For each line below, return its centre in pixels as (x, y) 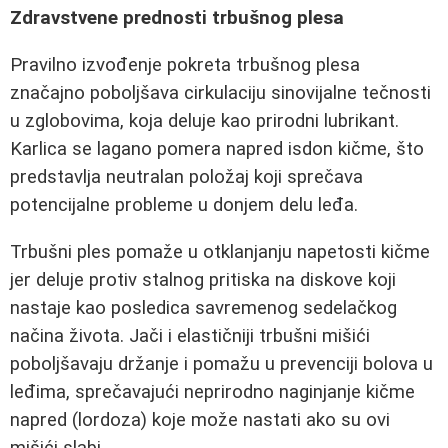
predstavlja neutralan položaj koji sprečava (186, 177)
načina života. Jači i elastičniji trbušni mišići (190, 335)
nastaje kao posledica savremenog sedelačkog (203, 307)
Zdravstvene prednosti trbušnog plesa (177, 18)
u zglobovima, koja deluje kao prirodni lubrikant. (204, 121)
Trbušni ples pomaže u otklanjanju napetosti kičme (220, 251)
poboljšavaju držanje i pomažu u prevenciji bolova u (221, 363)
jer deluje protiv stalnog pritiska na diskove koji (203, 279)
